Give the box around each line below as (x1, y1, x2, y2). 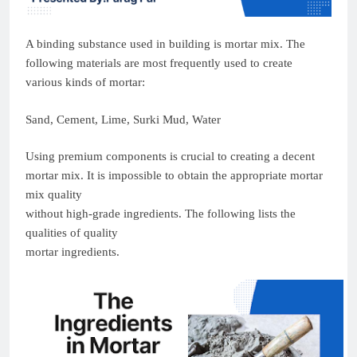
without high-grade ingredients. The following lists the (25, 207, 296, 221)
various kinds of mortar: (25, 76, 145, 89)
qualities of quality (25, 226, 118, 240)
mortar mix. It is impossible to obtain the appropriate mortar (25, 169, 323, 182)
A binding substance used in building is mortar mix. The (25, 37, 305, 51)
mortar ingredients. (25, 245, 120, 259)
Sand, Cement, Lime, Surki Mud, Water (25, 112, 221, 126)
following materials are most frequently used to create (25, 57, 292, 70)
